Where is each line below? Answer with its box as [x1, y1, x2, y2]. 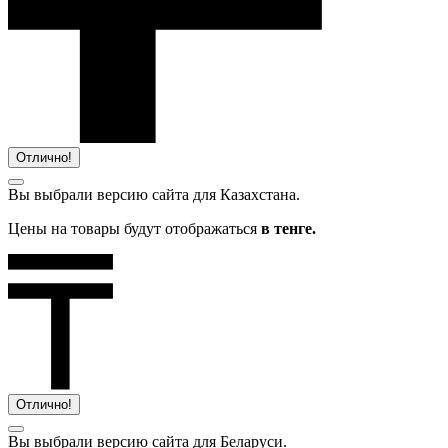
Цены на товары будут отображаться [8, 219, 261, 237]
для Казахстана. [193, 185, 300, 203]
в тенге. [261, 219, 316, 237]
